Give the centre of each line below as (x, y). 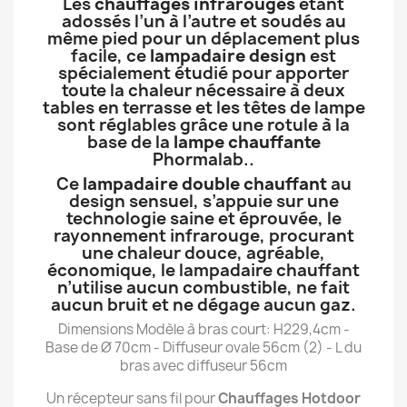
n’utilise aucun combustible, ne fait (203, 288)
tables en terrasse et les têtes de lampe (203, 108)
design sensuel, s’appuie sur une (203, 201)
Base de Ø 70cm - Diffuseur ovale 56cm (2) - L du (203, 347)
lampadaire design (228, 56)
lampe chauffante (247, 142)
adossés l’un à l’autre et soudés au (203, 21)
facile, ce (110, 56)
